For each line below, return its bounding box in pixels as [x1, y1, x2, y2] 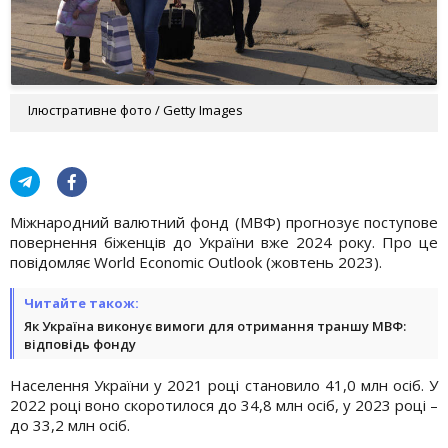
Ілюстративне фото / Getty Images [28, 100, 243, 119]
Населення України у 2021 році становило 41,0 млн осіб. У [10, 374, 438, 395]
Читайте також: [24, 293, 139, 312]
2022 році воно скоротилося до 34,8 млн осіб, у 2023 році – [10, 394, 438, 415]
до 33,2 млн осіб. [10, 414, 130, 435]
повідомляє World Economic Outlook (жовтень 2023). [10, 251, 382, 272]
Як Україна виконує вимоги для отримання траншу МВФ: [24, 316, 406, 335]
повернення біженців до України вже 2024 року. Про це [10, 231, 438, 252]
